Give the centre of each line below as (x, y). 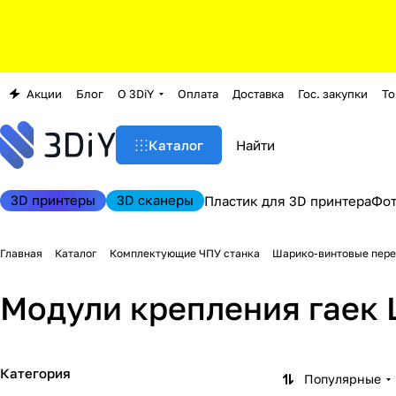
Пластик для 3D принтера (288, 201)
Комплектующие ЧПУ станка (185, 253)
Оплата (198, 94)
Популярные (343, 379)
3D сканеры (155, 200)
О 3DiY (136, 94)
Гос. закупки (333, 94)
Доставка (258, 94)
